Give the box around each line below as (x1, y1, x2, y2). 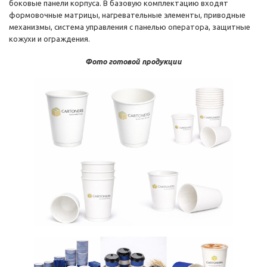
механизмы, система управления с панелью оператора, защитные (9, 23, 250, 32)
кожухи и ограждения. (9, 35, 90, 44)
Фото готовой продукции (85, 57, 182, 66)
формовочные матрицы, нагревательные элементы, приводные (9, 11, 246, 20)
